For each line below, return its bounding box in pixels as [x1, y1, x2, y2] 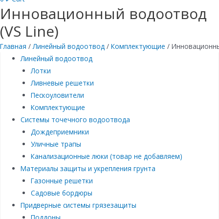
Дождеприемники [30, 127, 89, 137]
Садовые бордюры [30, 188, 92, 198]
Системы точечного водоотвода [21, 115, 131, 125]
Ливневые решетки [30, 78, 94, 88]
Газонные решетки [30, 176, 93, 186]
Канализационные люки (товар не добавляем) [30, 152, 182, 161]
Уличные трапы [30, 139, 81, 149]
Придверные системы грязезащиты [21, 200, 137, 210]
